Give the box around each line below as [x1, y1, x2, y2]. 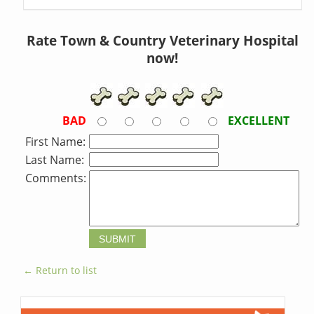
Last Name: [25, 152, 85, 168]
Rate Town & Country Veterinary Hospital [26, 32, 299, 50]
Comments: [25, 170, 87, 186]
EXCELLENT [228, 113, 290, 129]
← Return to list [23, 264, 97, 278]
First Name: [25, 134, 86, 150]
